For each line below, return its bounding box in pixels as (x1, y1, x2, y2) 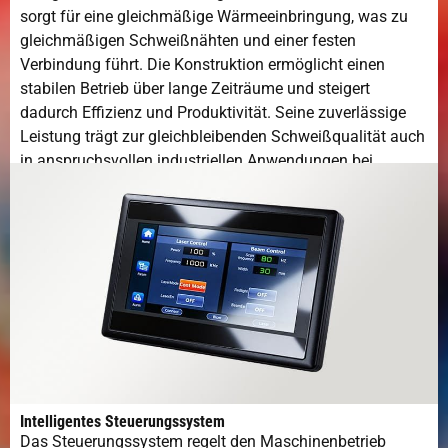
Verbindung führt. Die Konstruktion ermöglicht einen (20, 55, 385, 75)
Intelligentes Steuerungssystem (20, 411, 225, 431)
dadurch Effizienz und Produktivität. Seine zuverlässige (20, 103, 406, 123)
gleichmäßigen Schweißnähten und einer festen (20, 31, 356, 51)
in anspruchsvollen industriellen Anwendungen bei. (20, 151, 377, 171)
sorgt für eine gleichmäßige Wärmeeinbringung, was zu (20, 7, 408, 27)
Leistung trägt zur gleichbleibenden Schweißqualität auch (20, 127, 425, 147)
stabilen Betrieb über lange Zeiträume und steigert (20, 79, 370, 99)
